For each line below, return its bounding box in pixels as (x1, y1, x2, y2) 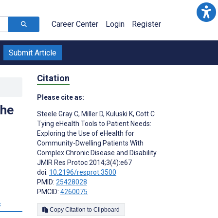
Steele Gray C (37, 109, 78, 118)
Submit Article (9, 48, 56, 57)
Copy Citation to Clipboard (93, 206, 120, 213)
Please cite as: (37, 93, 84, 101)
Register (132, 19, 161, 29)
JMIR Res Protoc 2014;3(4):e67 (37, 158, 132, 166)
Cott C (134, 109, 155, 118)
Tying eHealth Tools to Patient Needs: (37, 119, 151, 127)
